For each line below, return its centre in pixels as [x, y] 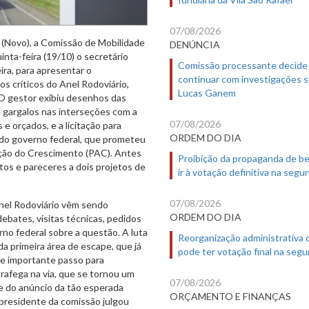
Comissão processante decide [243, 66]
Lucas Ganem [207, 93]
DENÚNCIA [195, 45]
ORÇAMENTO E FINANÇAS [230, 297]
